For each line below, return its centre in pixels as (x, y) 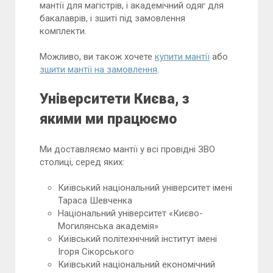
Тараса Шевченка (95, 201)
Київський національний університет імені (145, 188)
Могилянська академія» (108, 226)
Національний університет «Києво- (130, 214)
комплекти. (63, 31)
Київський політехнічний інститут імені (137, 239)
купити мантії (182, 57)
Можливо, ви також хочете (97, 57)
